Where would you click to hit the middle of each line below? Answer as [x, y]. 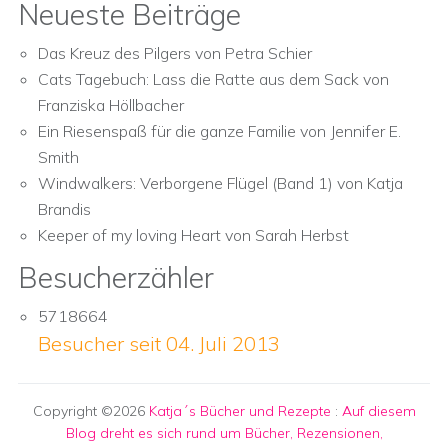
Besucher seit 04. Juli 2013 [159, 343]
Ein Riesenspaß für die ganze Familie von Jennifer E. [219, 131]
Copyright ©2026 [90, 411]
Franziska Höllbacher [111, 105]
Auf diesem [378, 411]
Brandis [64, 209]
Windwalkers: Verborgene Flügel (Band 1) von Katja [220, 183]
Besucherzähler [116, 277]
